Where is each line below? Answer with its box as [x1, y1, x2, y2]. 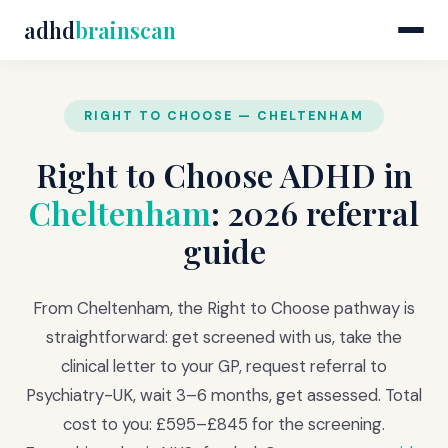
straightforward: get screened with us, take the [46, 326, 402, 348]
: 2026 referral [211, 191, 419, 234]
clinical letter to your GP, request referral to [61, 355, 387, 377]
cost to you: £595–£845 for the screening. [63, 413, 385, 435]
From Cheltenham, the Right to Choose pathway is [33, 297, 415, 319]
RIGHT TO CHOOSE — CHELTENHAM [84, 108, 364, 124]
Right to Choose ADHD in [35, 153, 413, 196]
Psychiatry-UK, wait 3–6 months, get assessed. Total [26, 384, 422, 406]
